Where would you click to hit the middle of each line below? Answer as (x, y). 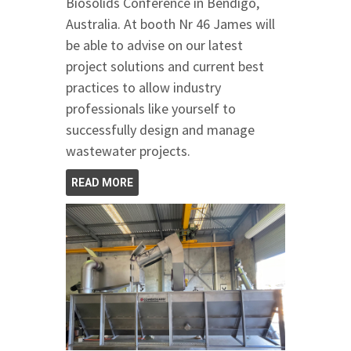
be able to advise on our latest (154, 45)
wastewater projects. (130, 151)
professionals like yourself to (151, 109)
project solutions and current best (165, 67)
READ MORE (102, 183)
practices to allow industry (143, 88)
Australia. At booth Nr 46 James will (170, 24)
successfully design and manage (160, 130)
